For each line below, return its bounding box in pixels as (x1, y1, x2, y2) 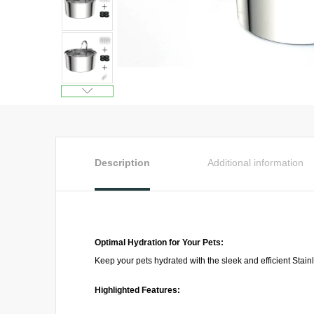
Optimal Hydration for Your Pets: (95, 238, 224, 247)
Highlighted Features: (95, 285, 180, 295)
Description (95, 157, 150, 168)
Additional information (207, 157, 303, 168)
